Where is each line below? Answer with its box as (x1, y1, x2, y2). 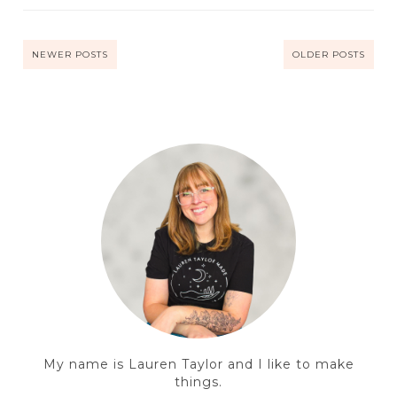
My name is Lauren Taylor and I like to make (43, 355, 354, 372)
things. (175, 373, 222, 390)
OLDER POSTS (292, 48, 366, 60)
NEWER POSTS (31, 48, 108, 60)
